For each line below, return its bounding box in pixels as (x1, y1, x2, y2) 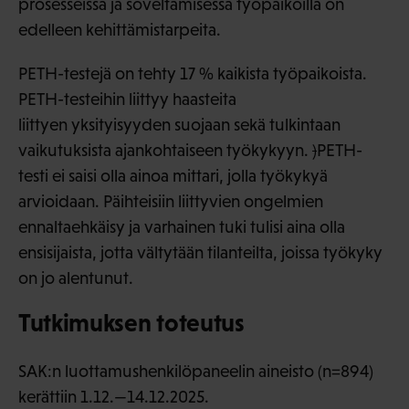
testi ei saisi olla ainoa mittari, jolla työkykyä (18, 165, 328, 185)
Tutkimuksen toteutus (18, 308, 245, 337)
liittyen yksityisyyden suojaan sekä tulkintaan (18, 114, 341, 134)
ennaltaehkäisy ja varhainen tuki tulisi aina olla (18, 216, 345, 236)
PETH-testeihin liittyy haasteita (18, 89, 236, 109)
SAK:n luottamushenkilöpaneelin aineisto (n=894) (18, 361, 373, 381)
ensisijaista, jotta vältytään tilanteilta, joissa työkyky (18, 242, 383, 262)
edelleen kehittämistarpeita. (18, 19, 225, 39)
